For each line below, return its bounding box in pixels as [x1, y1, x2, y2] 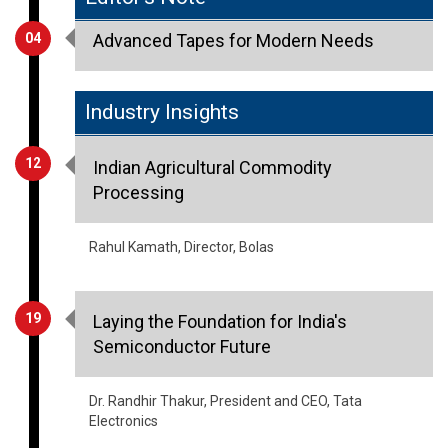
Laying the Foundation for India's [93, 310, 347, 332]
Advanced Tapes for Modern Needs [93, 29, 374, 51]
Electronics [89, 412, 158, 429]
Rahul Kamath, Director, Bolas [89, 238, 274, 255]
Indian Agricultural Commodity [93, 156, 332, 178]
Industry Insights [85, 99, 239, 124]
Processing [93, 181, 184, 203]
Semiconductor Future [93, 335, 271, 357]
